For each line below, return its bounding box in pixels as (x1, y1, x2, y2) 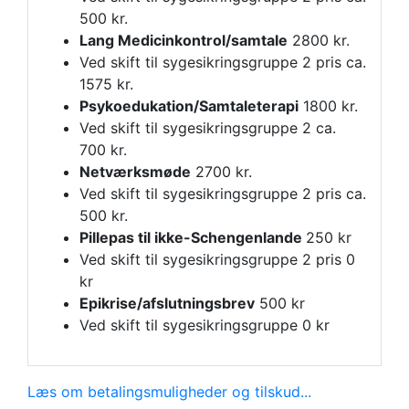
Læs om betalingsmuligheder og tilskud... (27, 382, 311, 401)
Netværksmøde (79, 162, 191, 181)
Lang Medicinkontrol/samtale (79, 30, 288, 49)
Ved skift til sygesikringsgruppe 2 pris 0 (79, 249, 355, 268)
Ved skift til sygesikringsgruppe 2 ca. (79, 118, 336, 137)
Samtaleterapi (199, 96, 299, 115)
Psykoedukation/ (79, 96, 199, 115)
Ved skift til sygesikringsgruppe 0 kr (79, 315, 330, 334)
